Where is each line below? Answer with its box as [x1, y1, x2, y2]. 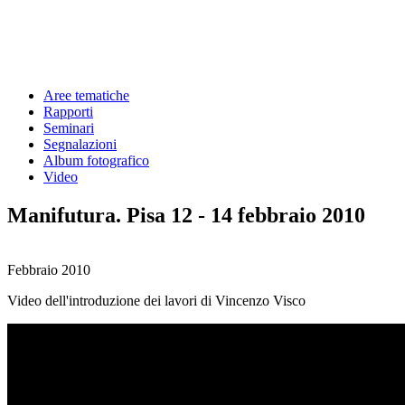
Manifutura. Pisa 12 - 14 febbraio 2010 [7, 202, 365, 227]
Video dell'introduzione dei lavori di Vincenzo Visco [7, 292, 306, 308]
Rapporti [43, 104, 93, 119]
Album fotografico [43, 153, 149, 168]
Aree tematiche [43, 88, 129, 103]
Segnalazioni [43, 137, 117, 152]
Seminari [43, 120, 94, 136]
